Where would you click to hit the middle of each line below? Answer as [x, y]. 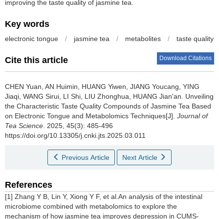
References [29, 185]
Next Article [141, 157]
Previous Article [86, 157]
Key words [27, 24]
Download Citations [186, 58]
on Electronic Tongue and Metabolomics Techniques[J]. [91, 116]
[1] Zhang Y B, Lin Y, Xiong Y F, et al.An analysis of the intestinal [104, 196]
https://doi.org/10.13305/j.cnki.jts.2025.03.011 [75, 135]
